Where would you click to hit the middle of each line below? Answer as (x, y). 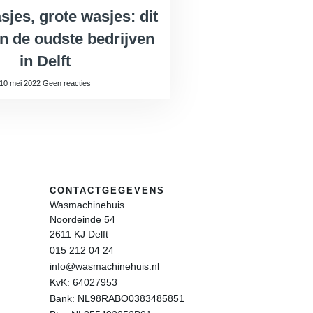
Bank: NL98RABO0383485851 (117, 299)
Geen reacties (66, 83)
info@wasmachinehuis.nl (104, 267)
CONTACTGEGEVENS (107, 191)
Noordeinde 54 (82, 220)
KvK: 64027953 (83, 283)
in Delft (45, 61)
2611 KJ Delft (79, 234)
